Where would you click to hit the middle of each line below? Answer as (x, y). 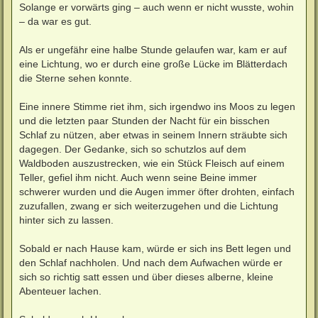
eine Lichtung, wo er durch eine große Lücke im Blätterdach (153, 64)
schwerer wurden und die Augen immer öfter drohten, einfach (157, 191)
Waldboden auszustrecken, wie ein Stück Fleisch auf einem (152, 163)
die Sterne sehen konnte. (76, 78)
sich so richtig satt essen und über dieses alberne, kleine (146, 276)
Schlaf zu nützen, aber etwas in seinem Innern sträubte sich (153, 135)
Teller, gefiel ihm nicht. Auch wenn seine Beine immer (138, 177)
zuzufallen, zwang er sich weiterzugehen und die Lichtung (149, 205)
